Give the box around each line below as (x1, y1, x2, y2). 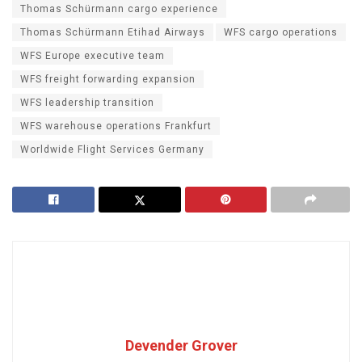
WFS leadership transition (20, 97, 154, 109)
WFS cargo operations (224, 27, 338, 39)
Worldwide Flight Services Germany (20, 144, 204, 156)
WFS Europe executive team (20, 50, 165, 62)
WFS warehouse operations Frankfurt (20, 120, 212, 133)
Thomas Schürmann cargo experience (20, 3, 218, 15)
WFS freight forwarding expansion (20, 74, 196, 86)
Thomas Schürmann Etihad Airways (20, 27, 205, 39)
